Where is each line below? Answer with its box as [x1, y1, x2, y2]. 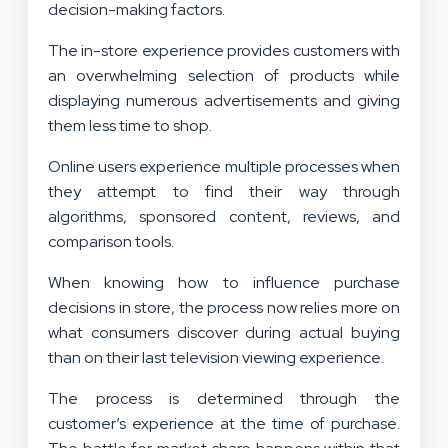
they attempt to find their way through [48, 181, 400, 203]
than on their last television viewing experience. [48, 347, 390, 369]
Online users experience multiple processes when [48, 156, 400, 178]
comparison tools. [48, 231, 180, 253]
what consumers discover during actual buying [48, 322, 400, 344]
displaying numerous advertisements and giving [48, 90, 400, 112]
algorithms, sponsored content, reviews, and [48, 206, 400, 228]
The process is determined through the [48, 388, 400, 410]
